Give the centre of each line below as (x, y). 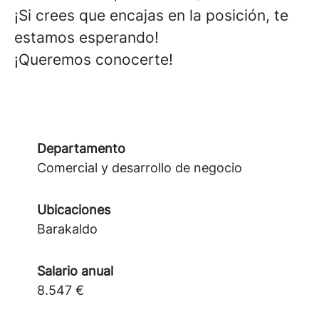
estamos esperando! (87, 37)
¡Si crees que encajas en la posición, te (151, 15)
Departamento (81, 148)
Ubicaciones (74, 210)
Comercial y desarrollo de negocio (140, 168)
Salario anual (75, 271)
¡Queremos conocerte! (94, 59)
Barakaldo (67, 229)
